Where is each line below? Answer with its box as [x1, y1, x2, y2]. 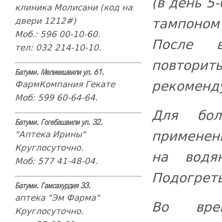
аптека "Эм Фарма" [14, 191, 100, 204]
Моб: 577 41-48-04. [14, 154, 98, 167]
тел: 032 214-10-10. [14, 41, 101, 54]
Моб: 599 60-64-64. [14, 91, 98, 104]
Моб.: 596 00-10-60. [14, 27, 100, 41]
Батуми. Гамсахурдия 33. [14, 181, 91, 191]
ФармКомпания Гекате [14, 77, 115, 91]
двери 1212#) [14, 14, 76, 27]
